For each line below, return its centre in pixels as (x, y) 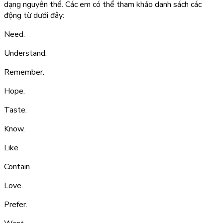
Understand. (25, 54)
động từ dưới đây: (34, 16)
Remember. (24, 72)
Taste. (15, 110)
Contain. (18, 167)
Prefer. (16, 205)
